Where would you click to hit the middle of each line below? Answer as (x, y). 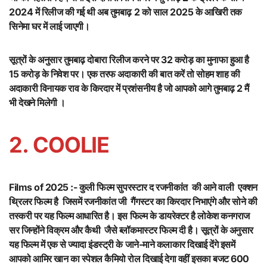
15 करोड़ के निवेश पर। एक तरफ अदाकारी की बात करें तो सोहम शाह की (125, 74)
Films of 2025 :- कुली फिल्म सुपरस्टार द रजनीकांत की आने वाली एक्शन (133, 187)
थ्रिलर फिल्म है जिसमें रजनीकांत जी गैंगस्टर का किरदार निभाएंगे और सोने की (133, 202)
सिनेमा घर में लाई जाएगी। (49, 27)
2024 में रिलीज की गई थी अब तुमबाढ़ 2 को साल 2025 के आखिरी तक (125, 12)
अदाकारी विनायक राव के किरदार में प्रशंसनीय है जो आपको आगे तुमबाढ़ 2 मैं (129, 89)
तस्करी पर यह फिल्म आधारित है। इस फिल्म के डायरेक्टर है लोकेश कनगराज (129, 216)
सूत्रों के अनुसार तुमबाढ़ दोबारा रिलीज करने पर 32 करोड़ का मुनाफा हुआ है (129, 60)
